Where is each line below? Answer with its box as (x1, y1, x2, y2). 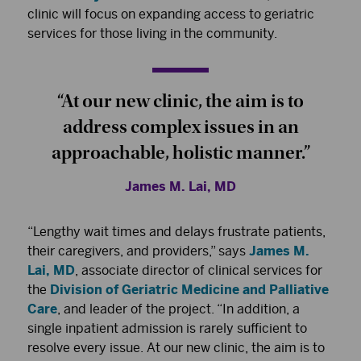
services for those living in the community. (27, 25, 277, 41)
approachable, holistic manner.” (51, 141, 310, 164)
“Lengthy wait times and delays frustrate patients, (27, 223, 326, 239)
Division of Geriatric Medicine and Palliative (50, 281, 329, 297)
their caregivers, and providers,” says (27, 243, 249, 259)
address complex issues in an (62, 115, 299, 138)
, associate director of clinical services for (75, 262, 322, 278)
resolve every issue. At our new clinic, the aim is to (27, 339, 325, 355)
